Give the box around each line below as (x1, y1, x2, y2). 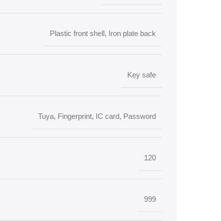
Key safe (127, 71, 156, 79)
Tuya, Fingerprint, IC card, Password (38, 112, 156, 120)
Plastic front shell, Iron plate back (50, 29, 156, 37)
